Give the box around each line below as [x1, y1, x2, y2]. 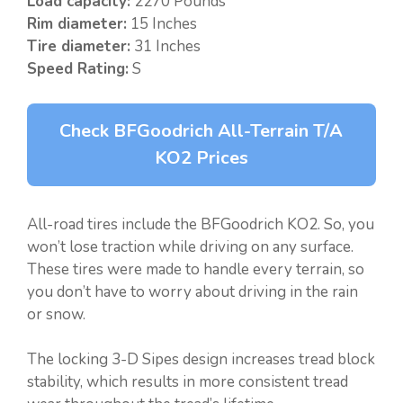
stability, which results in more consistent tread [27, 372, 348, 393]
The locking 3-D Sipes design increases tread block [27, 349, 375, 371]
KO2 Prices [155, 145, 248, 170]
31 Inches [130, 36, 201, 58]
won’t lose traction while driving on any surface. [27, 236, 354, 257]
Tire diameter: [27, 36, 130, 58]
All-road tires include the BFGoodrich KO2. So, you [27, 213, 374, 235]
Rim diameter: [27, 13, 127, 35]
